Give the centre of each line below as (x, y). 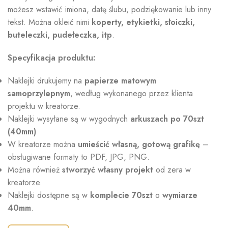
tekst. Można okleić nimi (50, 22)
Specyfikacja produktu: (51, 58)
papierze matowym (120, 81)
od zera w (172, 170)
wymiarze (180, 195)
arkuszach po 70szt (167, 119)
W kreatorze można (43, 145)
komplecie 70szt (121, 195)
